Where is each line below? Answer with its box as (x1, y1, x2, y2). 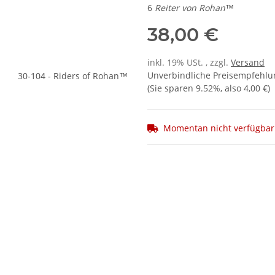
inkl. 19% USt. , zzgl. (147, 56, 231, 69)
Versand (231, 56, 265, 69)
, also (220, 82, 244, 95)
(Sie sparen (147, 82, 196, 95)
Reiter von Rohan (155, 2, 225, 14)
